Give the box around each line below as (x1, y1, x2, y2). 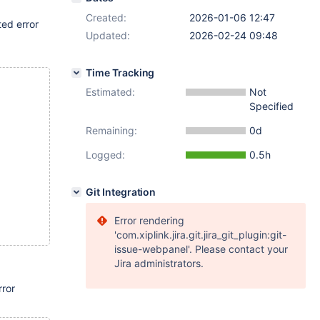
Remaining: (86, 124, 137, 136)
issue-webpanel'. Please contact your (114, 243, 288, 255)
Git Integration (86, 186, 156, 198)
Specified (249, 100, 294, 112)
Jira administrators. (114, 257, 204, 269)
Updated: (86, 29, 130, 41)
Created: (86, 11, 126, 24)
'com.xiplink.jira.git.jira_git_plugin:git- (114, 229, 286, 241)
